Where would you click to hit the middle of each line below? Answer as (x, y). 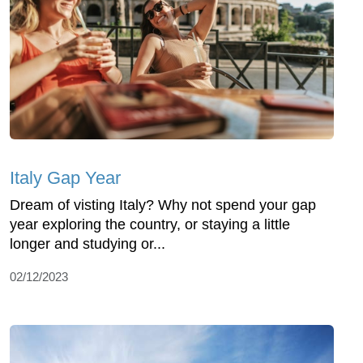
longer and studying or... (88, 243)
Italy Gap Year (65, 177)
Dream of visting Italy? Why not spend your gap (163, 205)
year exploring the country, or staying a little (150, 224)
